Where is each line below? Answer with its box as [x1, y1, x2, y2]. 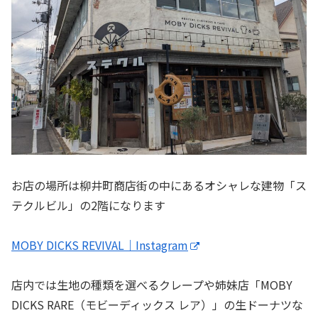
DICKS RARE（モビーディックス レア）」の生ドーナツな [11, 296, 303, 314]
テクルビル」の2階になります [11, 197, 165, 214]
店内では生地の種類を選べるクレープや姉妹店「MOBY [11, 276, 292, 294]
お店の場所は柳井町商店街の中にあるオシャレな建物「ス [11, 177, 307, 194]
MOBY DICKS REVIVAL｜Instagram [11, 236, 188, 254]
